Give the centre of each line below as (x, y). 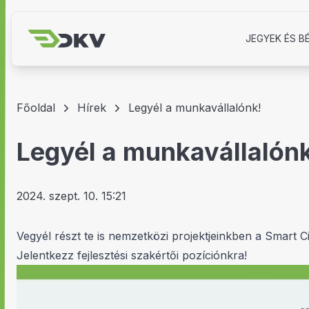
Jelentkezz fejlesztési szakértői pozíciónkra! (132, 255)
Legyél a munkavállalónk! (195, 108)
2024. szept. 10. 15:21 (71, 196)
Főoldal (36, 108)
